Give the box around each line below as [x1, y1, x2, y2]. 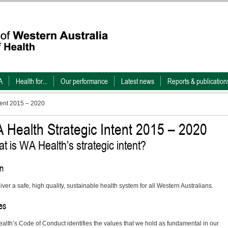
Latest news [121, 77, 154, 85]
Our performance [61, 77, 108, 85]
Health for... [16, 77, 47, 85]
